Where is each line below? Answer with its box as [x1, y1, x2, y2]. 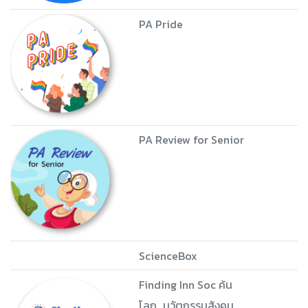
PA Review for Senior [138, 131, 244, 148]
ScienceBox [138, 247, 197, 264]
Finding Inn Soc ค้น [138, 276, 232, 293]
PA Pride [138, 15, 183, 32]
